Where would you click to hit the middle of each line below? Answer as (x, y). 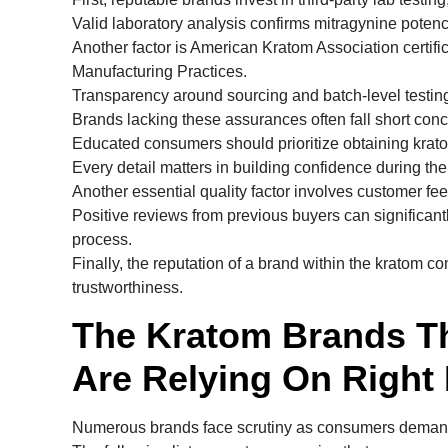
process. (102, 239)
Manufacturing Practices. (159, 71)
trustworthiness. (127, 287)
